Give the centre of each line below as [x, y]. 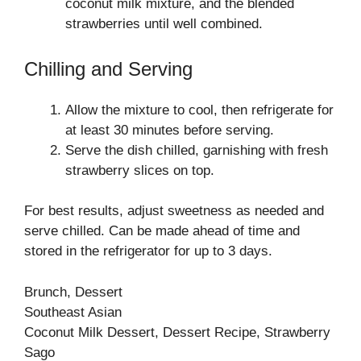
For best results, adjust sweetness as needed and [174, 211]
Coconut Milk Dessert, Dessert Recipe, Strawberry [177, 332]
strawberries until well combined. [164, 24]
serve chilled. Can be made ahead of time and [162, 231]
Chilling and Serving [108, 68]
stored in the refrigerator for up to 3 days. [148, 251]
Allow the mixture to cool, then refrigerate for [199, 110]
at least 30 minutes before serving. [170, 130]
